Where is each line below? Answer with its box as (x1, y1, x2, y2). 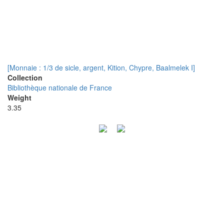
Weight (7, 92, 31, 102)
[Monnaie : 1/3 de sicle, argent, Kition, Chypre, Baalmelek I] (7, 62, 195, 72)
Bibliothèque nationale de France (7, 82, 112, 92)
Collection (7, 72, 42, 82)
